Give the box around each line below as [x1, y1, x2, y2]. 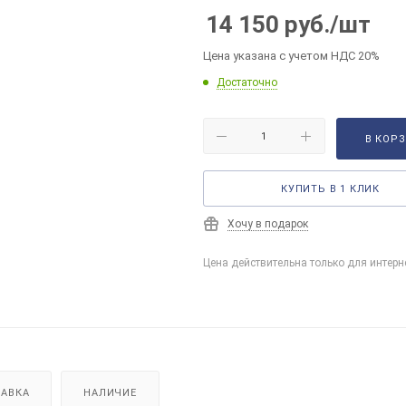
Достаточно [217, 76, 277, 89]
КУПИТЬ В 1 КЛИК [281, 183, 380, 195]
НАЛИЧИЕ [83, 386, 137, 399]
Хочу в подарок [227, 217, 308, 230]
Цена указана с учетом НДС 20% [203, 49, 380, 63]
